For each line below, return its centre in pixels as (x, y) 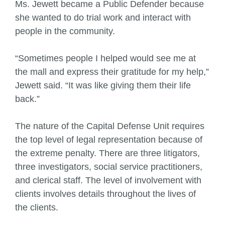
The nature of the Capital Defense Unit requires (110, 126)
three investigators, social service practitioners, (109, 167)
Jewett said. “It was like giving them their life (103, 85)
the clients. (37, 207)
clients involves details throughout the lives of (105, 194)
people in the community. (65, 31)
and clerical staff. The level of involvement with (108, 180)
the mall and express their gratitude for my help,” (112, 72)
